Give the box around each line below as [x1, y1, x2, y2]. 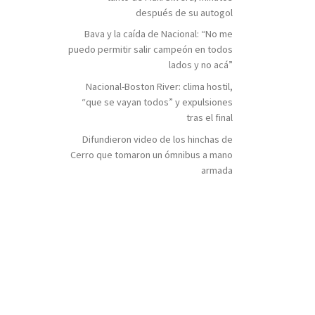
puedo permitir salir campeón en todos [68, 43, 233, 56]
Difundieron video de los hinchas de [82, 133, 233, 146]
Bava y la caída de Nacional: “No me [84, 27, 233, 41]
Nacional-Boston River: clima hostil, [86, 80, 233, 94]
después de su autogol [136, 6, 233, 19]
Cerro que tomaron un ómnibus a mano [70, 148, 233, 162]
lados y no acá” [169, 58, 233, 72]
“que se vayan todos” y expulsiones [82, 96, 233, 109]
